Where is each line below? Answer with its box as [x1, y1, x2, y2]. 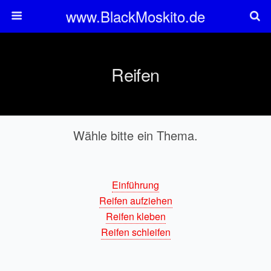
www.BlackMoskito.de [66, 5, 205, 27]
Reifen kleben [105, 209, 166, 223]
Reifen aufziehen [99, 194, 172, 207]
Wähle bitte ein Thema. [73, 126, 198, 144]
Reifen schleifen [100, 225, 171, 239]
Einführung [112, 178, 159, 192]
